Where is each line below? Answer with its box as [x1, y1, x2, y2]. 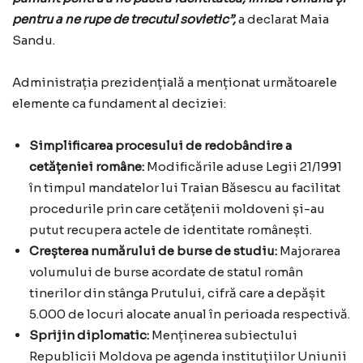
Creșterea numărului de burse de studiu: [29, 243, 277, 258]
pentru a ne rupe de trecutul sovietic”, [12, 11, 236, 27]
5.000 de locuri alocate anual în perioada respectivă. [29, 306, 350, 322]
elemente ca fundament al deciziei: [12, 96, 226, 111]
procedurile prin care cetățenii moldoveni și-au [29, 201, 325, 216]
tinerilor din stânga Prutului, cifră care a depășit [29, 285, 325, 301]
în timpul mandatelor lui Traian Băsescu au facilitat [29, 180, 340, 195]
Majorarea [277, 243, 340, 258]
